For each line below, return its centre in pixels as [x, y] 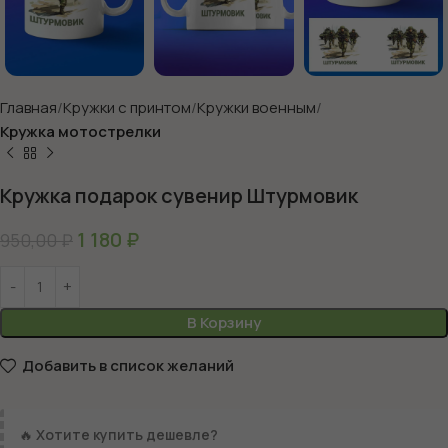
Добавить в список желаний [127, 366]
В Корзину [224, 322]
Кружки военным [256, 107]
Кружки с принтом [127, 107]
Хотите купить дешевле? [127, 434]
